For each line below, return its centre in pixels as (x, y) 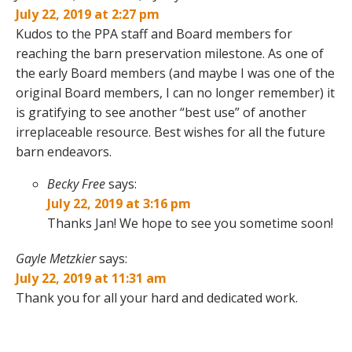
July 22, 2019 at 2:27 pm (88, 14)
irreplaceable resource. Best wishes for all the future (170, 132)
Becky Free (76, 183)
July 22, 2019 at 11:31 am (91, 278)
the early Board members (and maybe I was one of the (175, 73)
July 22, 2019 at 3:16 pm (119, 203)
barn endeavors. (64, 151)
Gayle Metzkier (56, 258)
